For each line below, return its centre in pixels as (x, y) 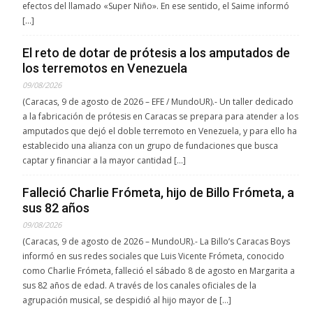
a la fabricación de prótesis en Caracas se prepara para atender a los (160, 116)
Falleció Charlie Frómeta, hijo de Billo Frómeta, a (158, 192)
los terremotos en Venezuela (105, 68)
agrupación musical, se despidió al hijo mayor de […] (127, 300)
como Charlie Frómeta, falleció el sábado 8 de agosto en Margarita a (159, 270)
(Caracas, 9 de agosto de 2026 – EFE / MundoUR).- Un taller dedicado (158, 101)
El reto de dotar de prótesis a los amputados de (156, 52)
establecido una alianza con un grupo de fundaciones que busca (150, 145)
